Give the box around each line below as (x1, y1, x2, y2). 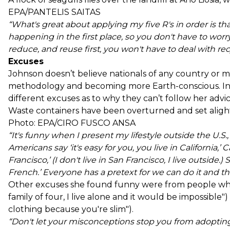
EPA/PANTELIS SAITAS (8, 7, 101, 17)
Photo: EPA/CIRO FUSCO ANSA (8, 118, 136, 128)
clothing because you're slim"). (8, 204, 133, 214)
